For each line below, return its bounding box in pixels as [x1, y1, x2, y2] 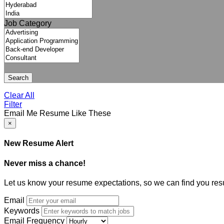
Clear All [4, 91, 34, 99]
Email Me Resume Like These [4, 109, 111, 117]
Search [8, 74, 28, 81]
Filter [4, 100, 22, 108]
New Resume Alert [4, 139, 73, 148]
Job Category [4, 19, 51, 27]
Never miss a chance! [4, 158, 85, 167]
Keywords [4, 206, 39, 215]
